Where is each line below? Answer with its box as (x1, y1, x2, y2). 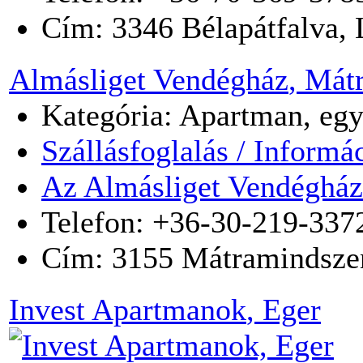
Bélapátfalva (181, 10, 339, 45)
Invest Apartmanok (9, 292, 246, 327)
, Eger (246, 292, 321, 327)
